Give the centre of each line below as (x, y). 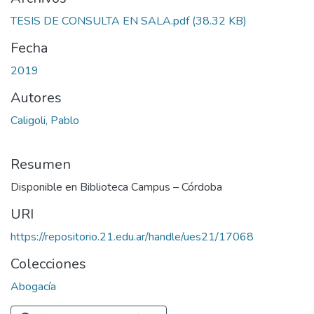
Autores (36, 98)
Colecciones (48, 264)
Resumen (41, 165)
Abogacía (33, 287)
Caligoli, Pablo (45, 121)
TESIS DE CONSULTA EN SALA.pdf (100, 21)
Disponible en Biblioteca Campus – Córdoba (116, 187)
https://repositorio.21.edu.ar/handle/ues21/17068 (132, 237)
